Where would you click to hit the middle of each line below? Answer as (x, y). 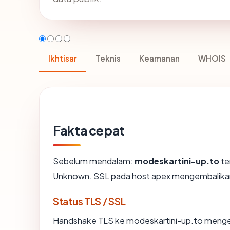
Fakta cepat (89, 130)
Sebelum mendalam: (94, 161)
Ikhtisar (63, 58)
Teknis (108, 58)
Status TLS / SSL (89, 201)
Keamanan (159, 58)
